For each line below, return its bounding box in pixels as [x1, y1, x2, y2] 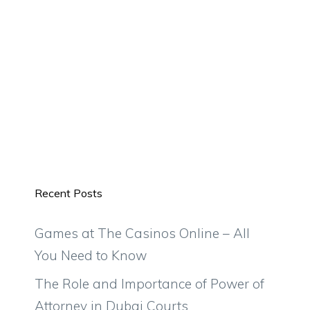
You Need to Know [35, 246, 147, 264]
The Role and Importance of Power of [35, 275, 264, 292]
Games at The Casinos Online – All [35, 224, 250, 241]
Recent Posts [35, 185, 102, 200]
